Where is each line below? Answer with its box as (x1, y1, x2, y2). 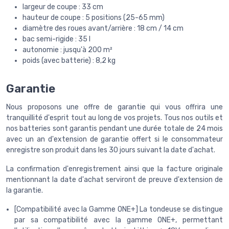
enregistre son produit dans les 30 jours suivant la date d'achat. (6, 145, 215, 154)
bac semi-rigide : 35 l (22, 35, 90, 44)
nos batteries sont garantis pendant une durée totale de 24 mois (6, 124, 223, 133)
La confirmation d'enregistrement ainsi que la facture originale (6, 164, 223, 173)
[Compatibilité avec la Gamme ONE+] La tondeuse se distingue (14, 204, 223, 214)
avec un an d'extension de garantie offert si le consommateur (6, 134, 223, 144)
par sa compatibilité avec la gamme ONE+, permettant (14, 215, 223, 224)
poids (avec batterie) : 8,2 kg (22, 56, 116, 65)
